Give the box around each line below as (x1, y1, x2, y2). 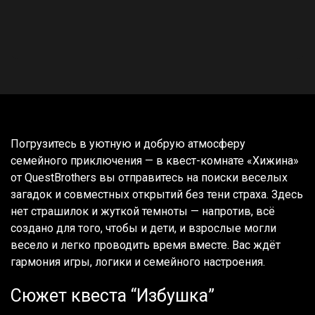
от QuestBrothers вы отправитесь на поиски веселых (11, 170, 288, 184)
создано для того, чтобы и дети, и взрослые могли (11, 221, 276, 235)
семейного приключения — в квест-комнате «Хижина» (11, 153, 299, 167)
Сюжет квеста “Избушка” (11, 285, 214, 306)
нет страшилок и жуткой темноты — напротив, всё (11, 204, 275, 218)
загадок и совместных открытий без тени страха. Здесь (11, 187, 303, 201)
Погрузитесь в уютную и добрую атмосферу (11, 136, 245, 150)
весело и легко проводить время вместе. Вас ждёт (11, 238, 281, 252)
